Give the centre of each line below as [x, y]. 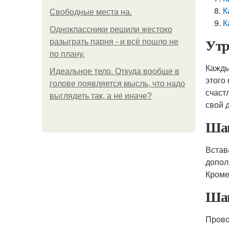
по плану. [67, 54]
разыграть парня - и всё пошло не [114, 42]
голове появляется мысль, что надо [117, 84]
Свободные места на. [91, 12]
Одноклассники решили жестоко [111, 29]
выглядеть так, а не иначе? [101, 96]
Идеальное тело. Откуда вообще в [114, 71]
